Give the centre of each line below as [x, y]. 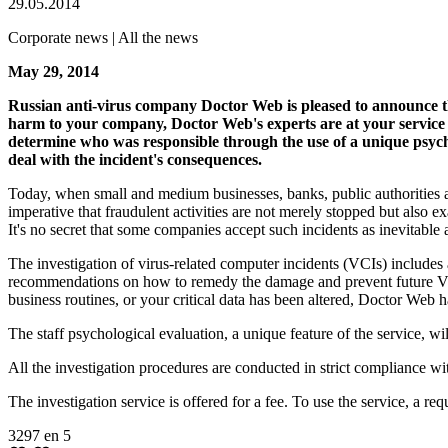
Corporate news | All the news [103, 37]
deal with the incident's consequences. [135, 159]
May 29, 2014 [53, 71]
